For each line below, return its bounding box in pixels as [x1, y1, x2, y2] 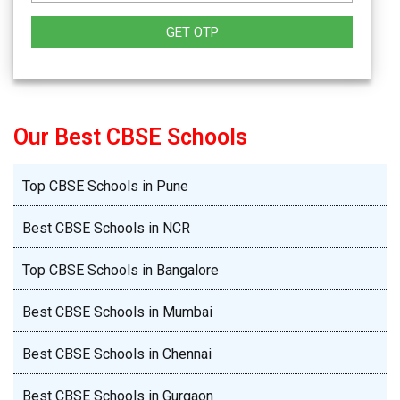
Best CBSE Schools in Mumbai [22, 304, 212, 321]
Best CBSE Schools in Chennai [22, 346, 212, 363]
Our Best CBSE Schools [13, 124, 247, 151]
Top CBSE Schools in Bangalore [22, 262, 219, 279]
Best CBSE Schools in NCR [22, 220, 190, 237]
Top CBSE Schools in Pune [22, 178, 188, 196]
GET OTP [165, 24, 219, 41]
